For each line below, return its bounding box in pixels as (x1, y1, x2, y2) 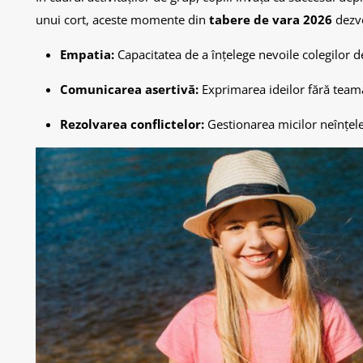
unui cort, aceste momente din (36, 11, 209, 28)
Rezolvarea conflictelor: (60, 116, 204, 132)
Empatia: (60, 46, 114, 62)
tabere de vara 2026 (209, 11, 332, 28)
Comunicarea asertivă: (60, 81, 199, 97)
